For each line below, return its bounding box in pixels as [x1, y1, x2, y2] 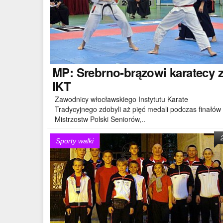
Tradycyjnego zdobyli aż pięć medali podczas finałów [55, 104, 221, 114]
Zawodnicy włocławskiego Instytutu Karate [55, 94, 188, 104]
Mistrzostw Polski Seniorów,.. [55, 113, 145, 124]
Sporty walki [56, 137, 94, 145]
